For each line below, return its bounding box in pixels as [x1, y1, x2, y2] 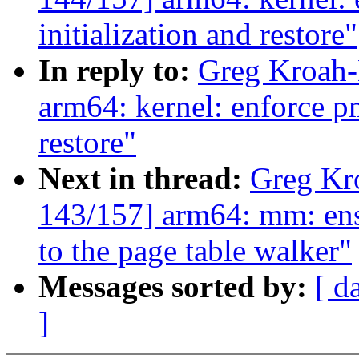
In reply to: [38, 53, 198, 88]
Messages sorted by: [38, 269, 315, 305]
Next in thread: [38, 161, 250, 196]
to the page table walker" [38, 233, 352, 268]
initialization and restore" [38, 17, 357, 52]
